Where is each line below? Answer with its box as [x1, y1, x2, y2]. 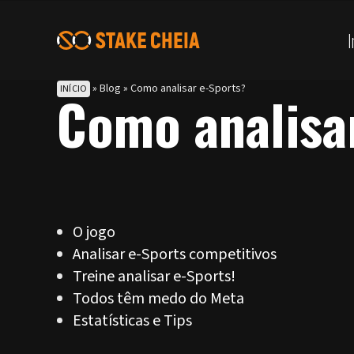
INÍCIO [60, 82, 88, 96]
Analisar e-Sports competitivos [73, 243, 277, 265]
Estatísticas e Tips [73, 310, 192, 332]
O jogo [73, 221, 115, 243]
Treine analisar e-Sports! [73, 265, 235, 288]
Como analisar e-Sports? [130, 81, 247, 96]
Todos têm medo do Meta [73, 288, 244, 310]
